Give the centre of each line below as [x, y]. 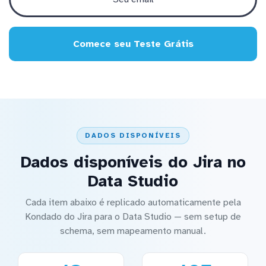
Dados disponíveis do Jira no [133, 162]
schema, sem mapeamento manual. [133, 231]
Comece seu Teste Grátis [133, 44]
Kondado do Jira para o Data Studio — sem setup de [133, 217]
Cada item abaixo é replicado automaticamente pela [133, 203]
